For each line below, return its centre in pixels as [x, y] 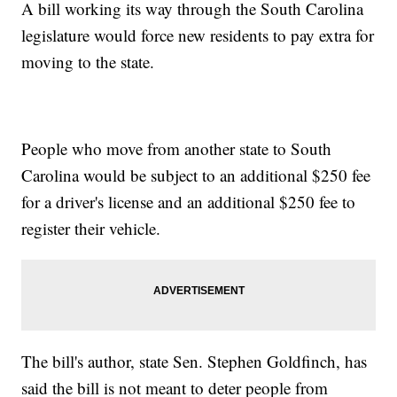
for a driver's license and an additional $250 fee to [189, 202]
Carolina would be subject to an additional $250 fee [196, 175]
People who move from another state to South [177, 149]
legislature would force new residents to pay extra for [198, 35]
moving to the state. [88, 62]
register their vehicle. [91, 229]
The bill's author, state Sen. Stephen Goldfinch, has [195, 362]
